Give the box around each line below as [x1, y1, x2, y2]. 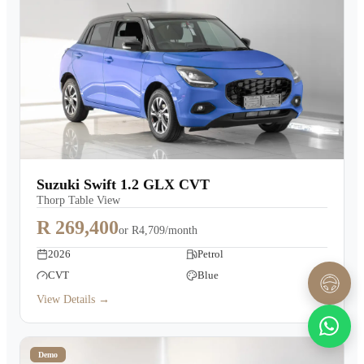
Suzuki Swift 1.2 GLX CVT [37, 176, 210, 193]
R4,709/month [132, 224, 197, 236]
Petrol [197, 248, 223, 260]
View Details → [37, 293, 110, 305]
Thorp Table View [37, 194, 120, 206]
